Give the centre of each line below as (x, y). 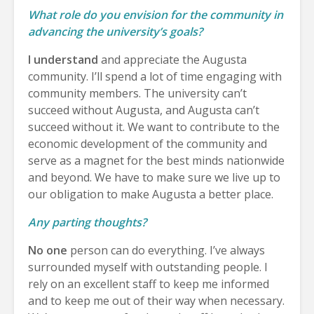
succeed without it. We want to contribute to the (154, 127)
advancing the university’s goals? (115, 31)
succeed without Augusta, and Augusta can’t (144, 110)
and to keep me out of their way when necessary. (156, 300)
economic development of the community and (148, 143)
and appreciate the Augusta (172, 59)
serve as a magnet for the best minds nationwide (156, 160)
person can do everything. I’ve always (166, 250)
